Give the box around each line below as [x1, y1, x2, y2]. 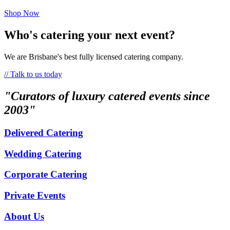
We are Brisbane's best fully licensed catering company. [4, 52, 183, 62]
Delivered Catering [4, 127, 83, 138]
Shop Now [4, 9, 40, 18]
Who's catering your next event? [4, 28, 175, 42]
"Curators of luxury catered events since [4, 89, 210, 103]
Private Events [4, 190, 65, 201]
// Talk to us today [4, 70, 62, 79]
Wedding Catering [4, 148, 82, 159]
